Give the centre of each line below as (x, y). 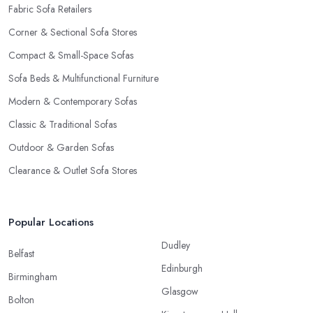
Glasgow (180, 292)
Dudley (176, 246)
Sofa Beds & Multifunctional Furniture (83, 79)
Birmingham (33, 277)
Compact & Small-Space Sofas (71, 56)
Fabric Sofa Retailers (50, 9)
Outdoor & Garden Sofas (61, 148)
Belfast (21, 254)
